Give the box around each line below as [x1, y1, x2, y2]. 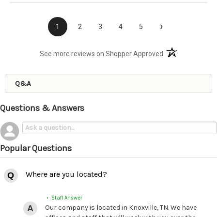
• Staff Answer [45, 195, 82, 201]
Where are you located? [25, 170, 107, 179]
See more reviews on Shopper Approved [40, 50, 164, 58]
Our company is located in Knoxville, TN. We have [45, 203, 197, 212]
